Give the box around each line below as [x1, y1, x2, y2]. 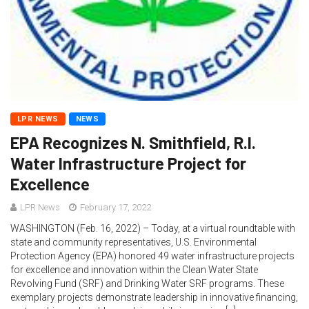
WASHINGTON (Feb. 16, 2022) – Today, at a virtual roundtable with [10, 223, 295, 234]
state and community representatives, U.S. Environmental [10, 237, 257, 248]
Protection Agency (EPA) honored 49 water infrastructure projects [10, 250, 295, 261]
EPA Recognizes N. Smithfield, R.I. [10, 132, 256, 152]
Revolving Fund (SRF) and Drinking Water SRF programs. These [10, 278, 284, 289]
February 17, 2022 [78, 202, 151, 212]
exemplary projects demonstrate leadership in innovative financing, [10, 292, 298, 303]
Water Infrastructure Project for [10, 153, 246, 173]
